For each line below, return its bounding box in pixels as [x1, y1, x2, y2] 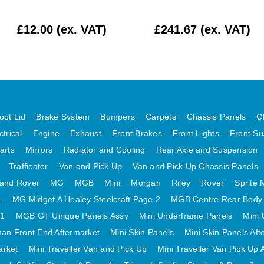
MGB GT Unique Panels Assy [15, 211, 128, 221]
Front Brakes [111, 128, 162, 138]
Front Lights [172, 128, 219, 138]
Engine [32, 128, 60, 138]
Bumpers [100, 112, 135, 122]
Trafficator [8, 161, 48, 171]
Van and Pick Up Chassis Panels [133, 161, 258, 171]
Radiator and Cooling [63, 145, 146, 155]
